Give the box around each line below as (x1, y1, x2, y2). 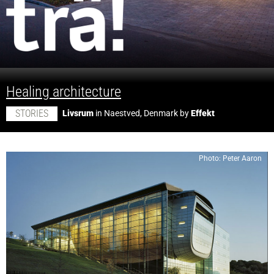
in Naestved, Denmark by (94, 108, 191, 118)
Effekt (191, 108, 215, 118)
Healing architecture (6, 83, 121, 100)
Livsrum (62, 108, 94, 118)
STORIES (15, 108, 48, 119)
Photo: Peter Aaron (199, 154, 262, 163)
